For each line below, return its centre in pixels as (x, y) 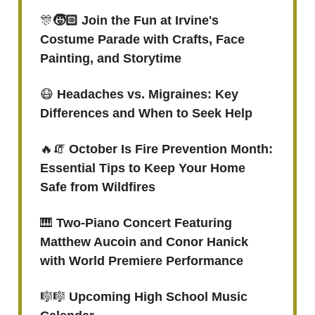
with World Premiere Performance (142, 261)
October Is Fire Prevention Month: (171, 149)
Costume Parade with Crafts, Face (142, 39)
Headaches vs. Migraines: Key (148, 94)
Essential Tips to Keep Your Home (143, 168)
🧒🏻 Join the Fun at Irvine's (136, 20)
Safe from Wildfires (98, 187)
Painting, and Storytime (111, 58)
